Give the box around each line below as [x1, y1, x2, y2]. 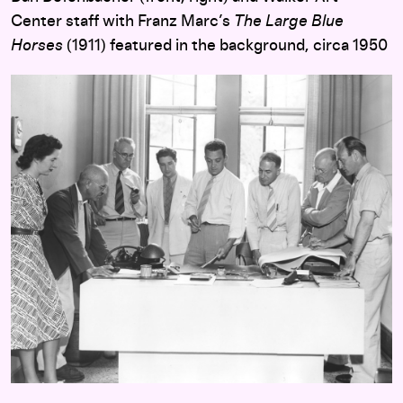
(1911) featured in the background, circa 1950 [63, 38, 388, 55]
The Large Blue [234, 13, 344, 31]
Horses [11, 38, 63, 55]
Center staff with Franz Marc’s [11, 13, 234, 31]
